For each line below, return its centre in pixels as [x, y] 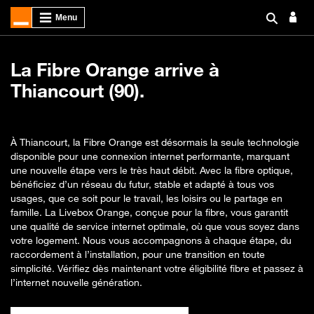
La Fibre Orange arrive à [115, 70]
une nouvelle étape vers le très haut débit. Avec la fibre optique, [152, 170]
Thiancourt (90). [77, 91]
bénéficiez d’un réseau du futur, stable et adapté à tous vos [142, 184]
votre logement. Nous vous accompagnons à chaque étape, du [151, 240]
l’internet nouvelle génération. [76, 282]
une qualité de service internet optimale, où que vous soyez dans [155, 226]
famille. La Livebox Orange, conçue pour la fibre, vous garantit [149, 212]
